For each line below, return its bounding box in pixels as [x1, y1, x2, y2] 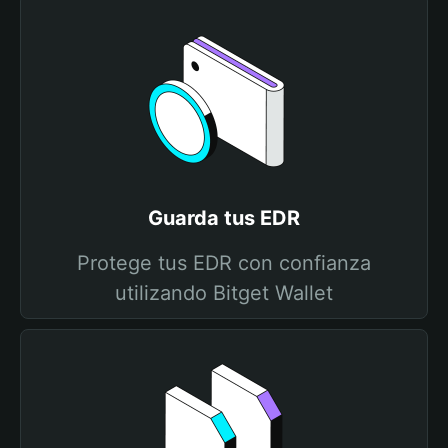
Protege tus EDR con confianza [77, 251, 371, 275]
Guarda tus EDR [148, 206, 300, 230]
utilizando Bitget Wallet [115, 281, 333, 305]
